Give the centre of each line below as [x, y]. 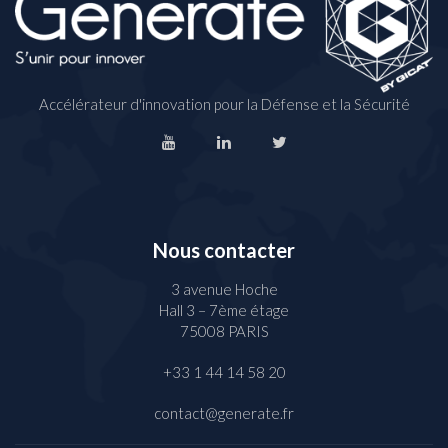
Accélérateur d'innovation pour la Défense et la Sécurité [224, 103]
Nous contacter [224, 249]
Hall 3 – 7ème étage [224, 309]
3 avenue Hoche [224, 288]
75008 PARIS [224, 330]
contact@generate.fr [224, 412]
